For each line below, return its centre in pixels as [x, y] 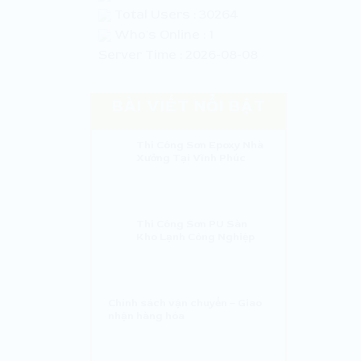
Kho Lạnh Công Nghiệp [195, 237]
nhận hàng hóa [146, 315]
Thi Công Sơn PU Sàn [191, 224]
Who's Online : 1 [162, 34]
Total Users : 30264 [175, 14]
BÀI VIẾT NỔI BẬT [189, 106]
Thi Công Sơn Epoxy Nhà [199, 145]
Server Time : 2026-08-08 [178, 54]
